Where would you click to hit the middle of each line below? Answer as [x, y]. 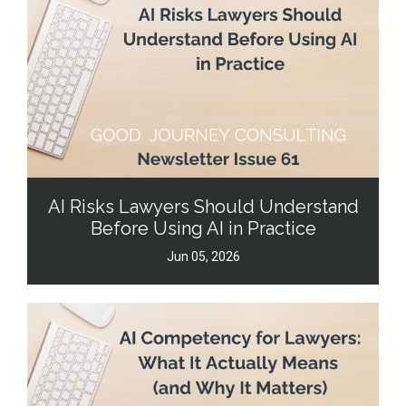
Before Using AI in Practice [203, 228]
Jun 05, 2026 [203, 256]
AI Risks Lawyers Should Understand [203, 206]
